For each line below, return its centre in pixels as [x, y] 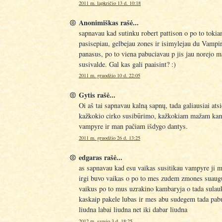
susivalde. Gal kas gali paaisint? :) [127, 64]
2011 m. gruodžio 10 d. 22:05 [110, 76]
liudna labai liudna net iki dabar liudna [133, 210]
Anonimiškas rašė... [109, 22]
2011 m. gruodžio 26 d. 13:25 [110, 138]
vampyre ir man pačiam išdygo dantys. [133, 126]
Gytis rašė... [97, 95]
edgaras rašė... [101, 158]
